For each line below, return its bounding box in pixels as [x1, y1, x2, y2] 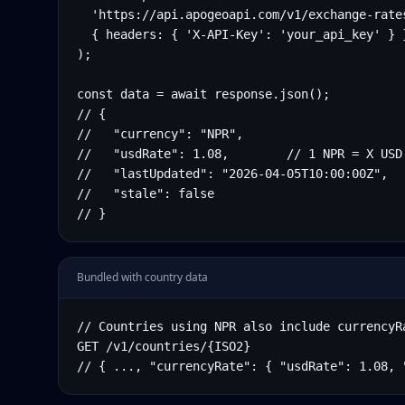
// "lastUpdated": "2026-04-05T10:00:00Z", [77, 166, 388, 181]
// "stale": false [77, 186, 214, 201]
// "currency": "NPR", [77, 127, 243, 141]
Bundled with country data [77, 269, 208, 285]
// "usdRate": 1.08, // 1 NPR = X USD [77, 146, 402, 161]
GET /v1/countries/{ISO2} [77, 339, 250, 353]
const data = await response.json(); [77, 87, 330, 101]
